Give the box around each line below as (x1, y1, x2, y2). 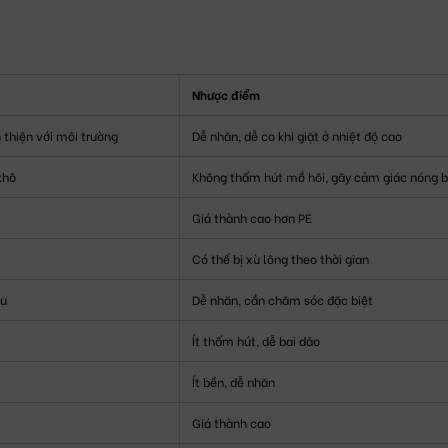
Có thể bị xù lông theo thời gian (192, 249, 369, 267)
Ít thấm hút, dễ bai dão (192, 331, 320, 349)
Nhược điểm (192, 85, 260, 103)
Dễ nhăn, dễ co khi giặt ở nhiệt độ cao (192, 126, 402, 144)
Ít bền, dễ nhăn (192, 372, 275, 390)
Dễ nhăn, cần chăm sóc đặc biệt (192, 290, 373, 308)
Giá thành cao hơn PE (192, 208, 312, 226)
